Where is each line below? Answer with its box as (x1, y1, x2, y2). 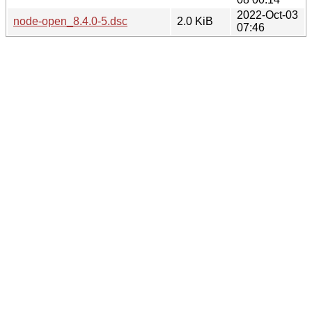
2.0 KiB (177, 15, 213, 27)
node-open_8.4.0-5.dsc (13, 15, 127, 27)
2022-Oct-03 (237, 8, 298, 21)
